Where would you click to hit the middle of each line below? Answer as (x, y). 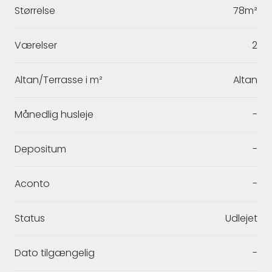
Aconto (32, 184)
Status (30, 218)
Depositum (40, 149)
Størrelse (35, 11)
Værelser (36, 45)
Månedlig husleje (54, 114)
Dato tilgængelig (55, 253)
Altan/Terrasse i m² (59, 80)
